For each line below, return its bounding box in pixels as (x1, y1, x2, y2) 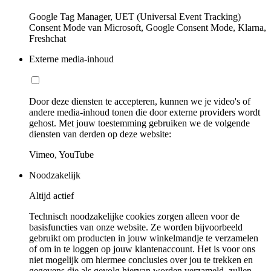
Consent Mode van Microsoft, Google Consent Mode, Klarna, (29, 22, 266, 33)
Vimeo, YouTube (29, 149, 94, 160)
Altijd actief (29, 190, 74, 201)
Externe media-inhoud (29, 53, 114, 64)
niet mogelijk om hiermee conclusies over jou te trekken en (29, 254, 253, 265)
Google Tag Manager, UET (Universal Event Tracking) (29, 11, 241, 22)
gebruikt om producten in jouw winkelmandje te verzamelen (29, 232, 258, 243)
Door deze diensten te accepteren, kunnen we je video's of (29, 96, 250, 106)
